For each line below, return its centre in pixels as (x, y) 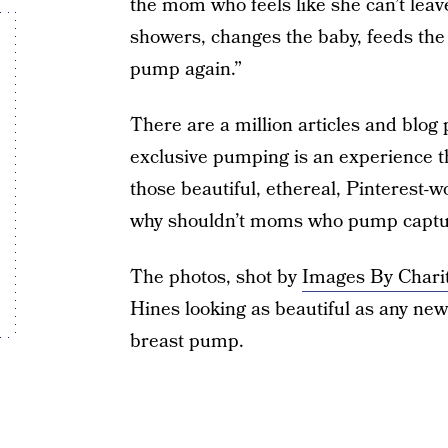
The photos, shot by (215, 277)
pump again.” (185, 69)
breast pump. (186, 341)
